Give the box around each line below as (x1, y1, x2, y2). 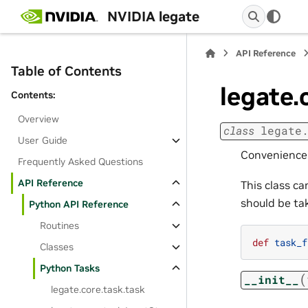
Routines (40, 219, 80, 232)
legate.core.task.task (51, 283, 146, 296)
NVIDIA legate (107, 7, 199, 25)
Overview (18, 113, 60, 125)
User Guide (18, 134, 68, 146)
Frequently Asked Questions (18, 155, 144, 168)
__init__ (244, 272, 299, 287)
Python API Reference (29, 198, 129, 210)
